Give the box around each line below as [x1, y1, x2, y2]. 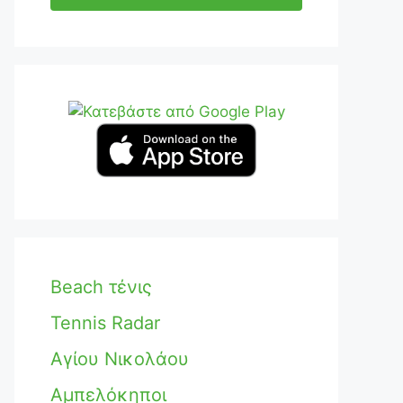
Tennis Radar [50, 312, 160, 334]
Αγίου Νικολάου [50, 348, 189, 370]
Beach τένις [50, 276, 152, 298]
